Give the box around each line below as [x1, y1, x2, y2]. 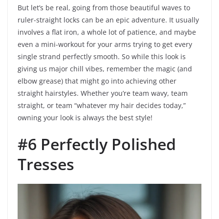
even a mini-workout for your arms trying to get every [18, 40, 192, 49]
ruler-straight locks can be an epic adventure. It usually [18, 15, 199, 25]
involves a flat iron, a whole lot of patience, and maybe [18, 27, 196, 37]
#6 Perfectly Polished [18, 133, 176, 155]
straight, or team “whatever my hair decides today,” [18, 101, 186, 110]
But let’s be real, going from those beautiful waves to [18, 3, 190, 13]
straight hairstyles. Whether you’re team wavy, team [18, 88, 188, 98]
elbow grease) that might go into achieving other [18, 76, 176, 86]
